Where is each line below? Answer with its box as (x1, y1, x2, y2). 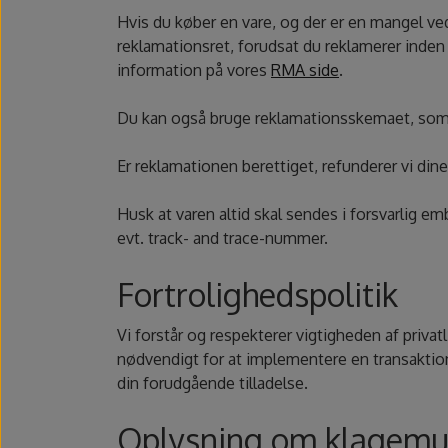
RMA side (271, 60, 339, 81)
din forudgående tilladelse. (117, 373, 308, 394)
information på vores (117, 60, 271, 81)
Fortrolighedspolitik (117, 274, 398, 316)
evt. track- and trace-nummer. (117, 228, 328, 249)
